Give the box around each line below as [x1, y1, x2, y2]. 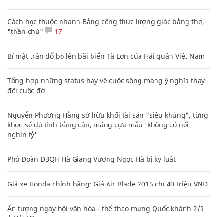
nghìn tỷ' [7, 129, 37, 139]
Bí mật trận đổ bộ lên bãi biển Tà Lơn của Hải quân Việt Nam [7, 51, 205, 61]
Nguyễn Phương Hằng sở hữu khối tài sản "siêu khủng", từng [7, 110, 208, 120]
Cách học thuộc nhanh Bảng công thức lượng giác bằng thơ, [7, 16, 204, 26]
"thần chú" [7, 26, 43, 36]
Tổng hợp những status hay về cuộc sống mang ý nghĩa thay [7, 76, 205, 85]
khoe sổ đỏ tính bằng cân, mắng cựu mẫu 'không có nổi [7, 120, 189, 129]
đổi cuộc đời [7, 85, 47, 95]
